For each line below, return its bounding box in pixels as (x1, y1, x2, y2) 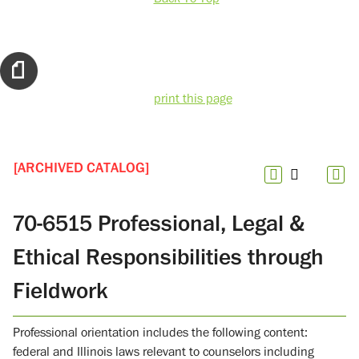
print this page (153, 91, 232, 107)
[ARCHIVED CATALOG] (14, 159, 149, 177)
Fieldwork (13, 276, 108, 305)
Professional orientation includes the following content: (13, 324, 308, 341)
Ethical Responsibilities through (13, 243, 324, 271)
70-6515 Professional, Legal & (13, 209, 305, 237)
